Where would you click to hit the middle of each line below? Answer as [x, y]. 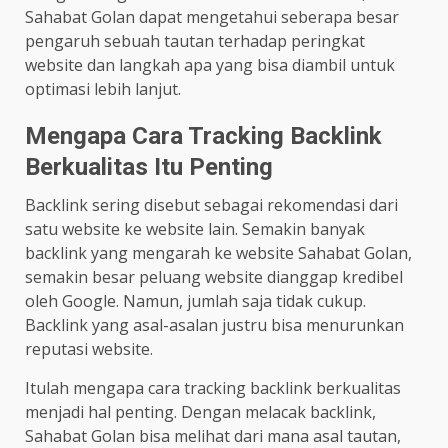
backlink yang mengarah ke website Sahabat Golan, [218, 252]
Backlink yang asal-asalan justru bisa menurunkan [214, 324]
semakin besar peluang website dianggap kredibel [214, 276]
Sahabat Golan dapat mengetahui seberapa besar [212, 16]
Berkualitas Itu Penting [149, 166]
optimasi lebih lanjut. [103, 88]
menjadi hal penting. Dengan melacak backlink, [200, 411]
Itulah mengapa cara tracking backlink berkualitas [213, 387]
